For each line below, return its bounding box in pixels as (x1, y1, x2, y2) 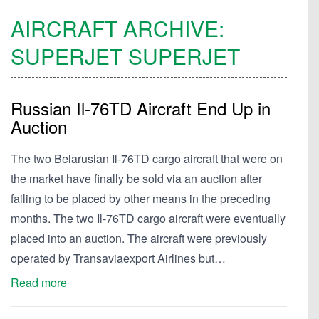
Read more (11, 274, 67, 291)
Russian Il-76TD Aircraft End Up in (11, 95, 271, 120)
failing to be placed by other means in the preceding (11, 190, 271, 206)
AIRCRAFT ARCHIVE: (11, 13, 224, 43)
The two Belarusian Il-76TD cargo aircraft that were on (11, 150, 283, 167)
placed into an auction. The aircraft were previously (11, 230, 267, 246)
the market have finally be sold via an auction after (11, 170, 262, 187)
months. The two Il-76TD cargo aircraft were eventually (11, 210, 286, 226)
